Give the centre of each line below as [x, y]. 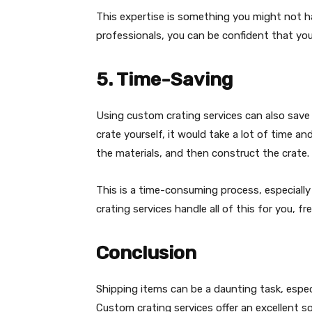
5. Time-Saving [164, 80]
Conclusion [146, 253]
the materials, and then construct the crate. [203, 154]
